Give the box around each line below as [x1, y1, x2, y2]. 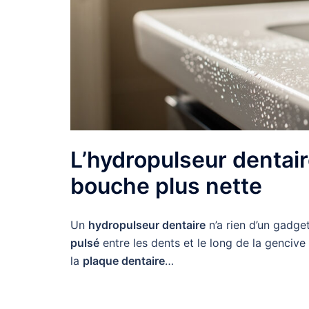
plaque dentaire [83, 253, 165, 268]
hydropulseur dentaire [88, 217, 206, 232]
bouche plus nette [70, 172, 262, 199]
